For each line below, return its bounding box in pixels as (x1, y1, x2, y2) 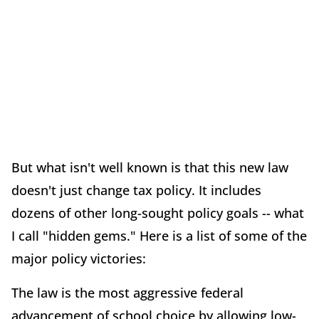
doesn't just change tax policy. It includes (11, 182, 261, 199)
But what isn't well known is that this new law (11, 159, 288, 177)
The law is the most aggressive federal (11, 284, 244, 302)
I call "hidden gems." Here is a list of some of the (11, 227, 307, 245)
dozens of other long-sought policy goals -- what (11, 204, 304, 222)
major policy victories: (11, 250, 146, 268)
